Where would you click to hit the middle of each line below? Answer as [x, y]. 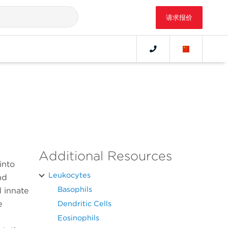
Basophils [75, 189]
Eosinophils [78, 218]
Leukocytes [69, 175]
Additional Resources [105, 156]
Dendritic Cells [84, 204]
